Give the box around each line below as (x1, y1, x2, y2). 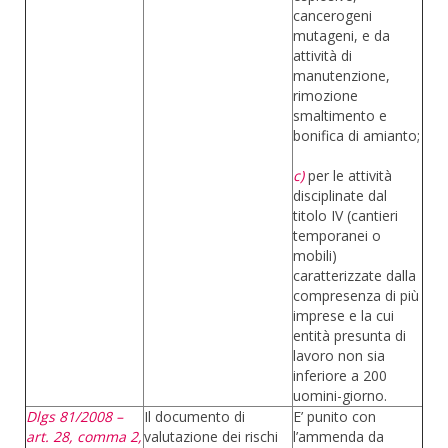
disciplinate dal (293, 186, 387, 205)
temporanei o (293, 226, 381, 245)
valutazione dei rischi (144, 427, 278, 446)
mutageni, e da (293, 26, 390, 45)
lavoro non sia (293, 346, 385, 365)
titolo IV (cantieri (293, 206, 398, 225)
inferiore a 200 (293, 366, 387, 385)
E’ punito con (293, 407, 376, 426)
